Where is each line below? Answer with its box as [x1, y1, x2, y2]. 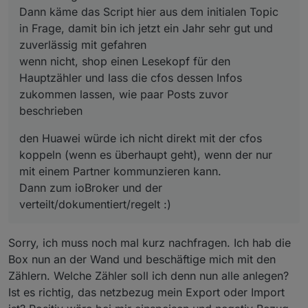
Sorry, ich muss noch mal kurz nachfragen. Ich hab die [8, 235, 291, 250]
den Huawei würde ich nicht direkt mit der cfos [19, 131, 262, 145]
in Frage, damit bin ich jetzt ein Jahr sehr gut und [19, 21, 273, 35]
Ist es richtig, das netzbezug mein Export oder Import [8, 285, 285, 299]
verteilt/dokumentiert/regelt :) [19, 197, 171, 211]
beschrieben [19, 103, 82, 118]
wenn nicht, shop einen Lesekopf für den [19, 54, 230, 68]
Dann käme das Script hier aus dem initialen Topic [19, 4, 278, 19]
